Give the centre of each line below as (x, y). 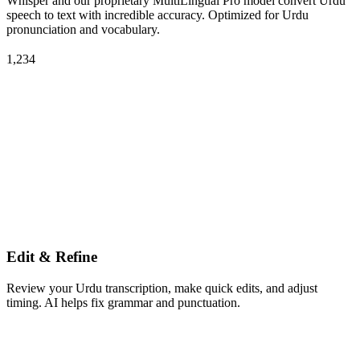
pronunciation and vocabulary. (83, 30)
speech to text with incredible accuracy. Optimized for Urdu (157, 15)
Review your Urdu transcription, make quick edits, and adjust (162, 288)
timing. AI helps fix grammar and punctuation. (123, 302)
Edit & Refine (52, 257)
